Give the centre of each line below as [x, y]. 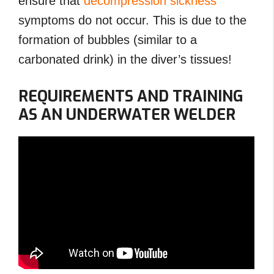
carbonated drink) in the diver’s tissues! [125, 60]
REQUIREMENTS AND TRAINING [131, 97]
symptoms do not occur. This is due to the [132, 20]
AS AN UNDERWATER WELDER [127, 115]
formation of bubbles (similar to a [108, 40]
